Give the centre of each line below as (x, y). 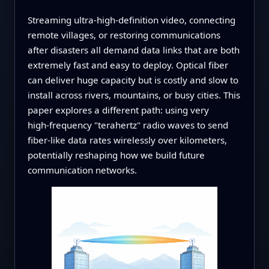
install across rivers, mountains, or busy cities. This (134, 95)
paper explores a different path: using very (118, 110)
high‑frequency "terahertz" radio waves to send (128, 125)
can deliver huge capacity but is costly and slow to (133, 80)
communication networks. (82, 170)
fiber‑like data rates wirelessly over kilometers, (127, 140)
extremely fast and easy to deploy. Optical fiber (128, 65)
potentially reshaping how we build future (116, 155)
